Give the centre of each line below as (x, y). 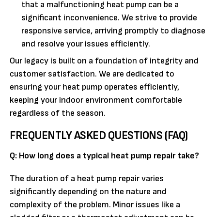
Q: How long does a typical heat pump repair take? (104, 155)
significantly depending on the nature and (88, 191)
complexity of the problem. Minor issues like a (95, 204)
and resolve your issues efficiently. (86, 44)
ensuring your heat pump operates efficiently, (94, 87)
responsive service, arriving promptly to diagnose (113, 31)
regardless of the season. (58, 113)
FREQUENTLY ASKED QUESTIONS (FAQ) (99, 135)
